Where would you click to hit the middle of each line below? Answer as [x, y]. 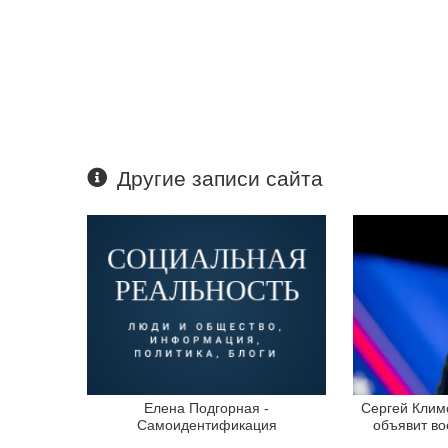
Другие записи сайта [220, 178]
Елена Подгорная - [207, 407]
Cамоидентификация [206, 424]
